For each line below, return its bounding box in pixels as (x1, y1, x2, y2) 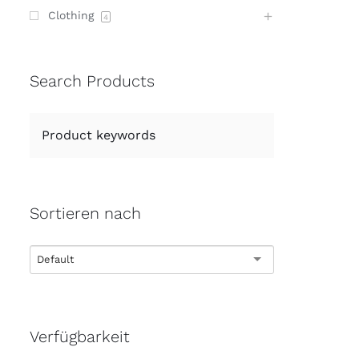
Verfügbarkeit (30, 327, 130, 347)
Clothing (48, 9, 98, 22)
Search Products (30, 71, 155, 91)
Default (37, 252, 74, 265)
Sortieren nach (30, 204, 141, 224)
